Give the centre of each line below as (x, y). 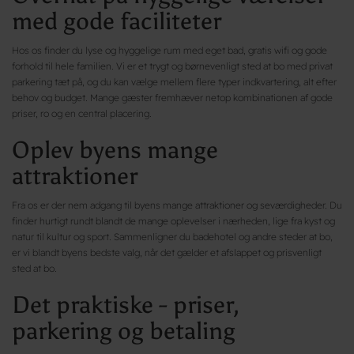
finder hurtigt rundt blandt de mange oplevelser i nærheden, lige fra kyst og (173, 220)
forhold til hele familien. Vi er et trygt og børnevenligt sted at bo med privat (172, 66)
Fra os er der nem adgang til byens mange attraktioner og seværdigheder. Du (177, 205)
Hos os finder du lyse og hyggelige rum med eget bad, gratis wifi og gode (169, 50)
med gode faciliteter (117, 21)
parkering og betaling (124, 331)
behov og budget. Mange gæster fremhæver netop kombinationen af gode (172, 97)
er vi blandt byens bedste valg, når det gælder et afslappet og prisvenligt (167, 252)
